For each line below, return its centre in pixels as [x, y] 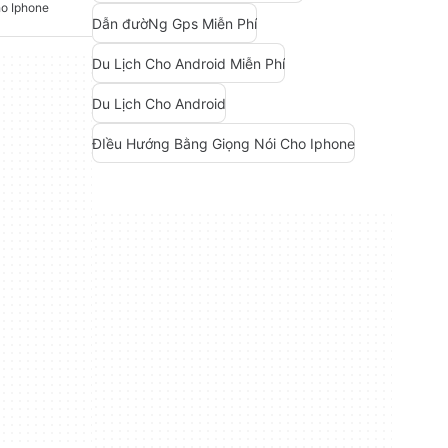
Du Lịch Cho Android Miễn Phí [188, 63]
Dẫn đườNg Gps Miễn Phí [174, 23]
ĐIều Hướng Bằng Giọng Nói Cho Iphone [223, 143]
